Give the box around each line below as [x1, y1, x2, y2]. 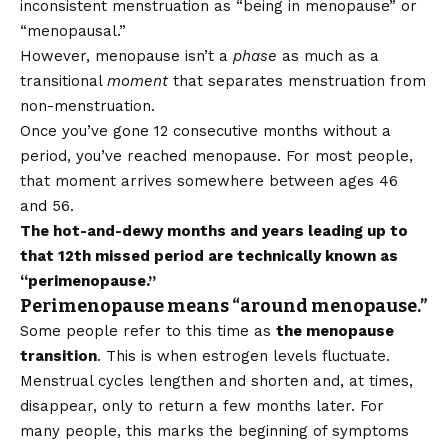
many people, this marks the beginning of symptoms [20, 422, 409, 441]
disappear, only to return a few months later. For [20, 397, 384, 416]
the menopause [276, 322, 394, 341]
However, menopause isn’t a [20, 47, 233, 66]
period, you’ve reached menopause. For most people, [20, 147, 413, 166]
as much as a [277, 47, 379, 66]
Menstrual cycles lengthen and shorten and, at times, [20, 372, 413, 391]
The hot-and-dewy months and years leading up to [20, 222, 408, 241]
